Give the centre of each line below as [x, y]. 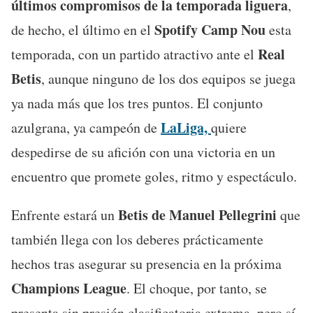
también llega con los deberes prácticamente [137, 239]
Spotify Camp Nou [208, 29]
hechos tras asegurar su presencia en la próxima [146, 263]
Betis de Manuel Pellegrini [197, 214]
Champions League [69, 288]
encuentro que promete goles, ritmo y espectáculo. [154, 176]
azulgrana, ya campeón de [86, 127]
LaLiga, [186, 127]
